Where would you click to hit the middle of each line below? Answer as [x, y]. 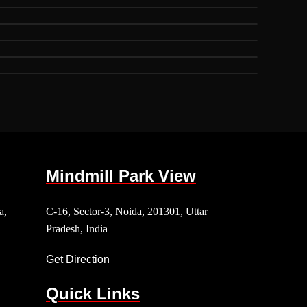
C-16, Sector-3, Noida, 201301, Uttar [127, 211]
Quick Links [93, 294]
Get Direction [78, 259]
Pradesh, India [77, 229]
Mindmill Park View [121, 176]
